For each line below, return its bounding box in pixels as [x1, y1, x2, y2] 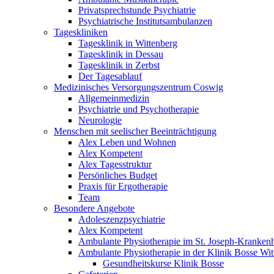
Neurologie [78, 115, 122, 125]
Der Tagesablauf [78, 71, 142, 81]
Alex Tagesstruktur [78, 159, 152, 169]
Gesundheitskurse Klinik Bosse [103, 258, 224, 268]
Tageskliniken [54, 27, 108, 37]
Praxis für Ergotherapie [78, 181, 168, 191]
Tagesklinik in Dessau [78, 49, 163, 59]
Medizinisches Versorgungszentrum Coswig [54, 82, 223, 92]
